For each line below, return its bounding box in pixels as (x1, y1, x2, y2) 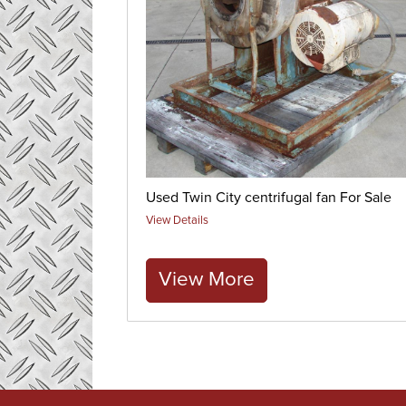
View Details (145, 215, 208, 227)
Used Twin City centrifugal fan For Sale (145, 190, 391, 206)
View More (158, 269, 255, 290)
